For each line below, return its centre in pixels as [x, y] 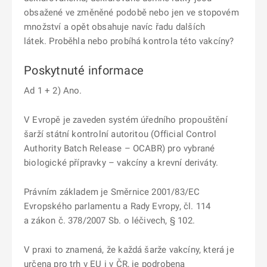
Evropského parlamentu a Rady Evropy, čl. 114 [117, 206]
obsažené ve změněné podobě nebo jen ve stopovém [131, 13]
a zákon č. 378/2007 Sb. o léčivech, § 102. [109, 221]
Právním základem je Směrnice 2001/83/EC [112, 192]
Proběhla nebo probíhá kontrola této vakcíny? [142, 41]
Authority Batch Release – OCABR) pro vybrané [119, 148]
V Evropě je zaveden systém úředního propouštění [126, 120]
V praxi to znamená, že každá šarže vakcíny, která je [129, 250]
